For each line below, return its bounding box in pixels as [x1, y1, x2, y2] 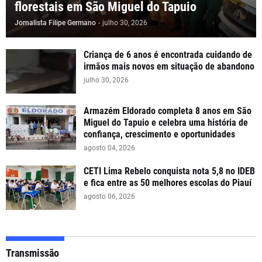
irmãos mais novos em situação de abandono [84, 61, 254, 73]
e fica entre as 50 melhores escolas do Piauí [84, 177, 251, 189]
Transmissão [6, 247, 59, 260]
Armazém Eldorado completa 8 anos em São [84, 105, 251, 117]
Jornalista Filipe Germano [15, 19, 96, 27]
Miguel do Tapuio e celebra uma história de [84, 117, 248, 129]
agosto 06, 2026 [84, 192, 135, 201]
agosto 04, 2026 [84, 144, 135, 153]
